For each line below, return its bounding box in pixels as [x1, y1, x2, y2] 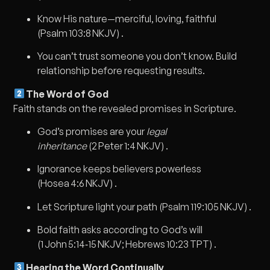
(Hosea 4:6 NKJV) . [37, 177, 118, 190]
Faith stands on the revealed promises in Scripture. [13, 102, 237, 115]
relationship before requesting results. [37, 64, 206, 77]
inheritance [37, 139, 87, 152]
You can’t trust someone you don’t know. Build [37, 50, 237, 63]
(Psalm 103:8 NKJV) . [37, 27, 124, 39]
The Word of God [24, 87, 108, 100]
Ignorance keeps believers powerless [37, 163, 202, 175]
